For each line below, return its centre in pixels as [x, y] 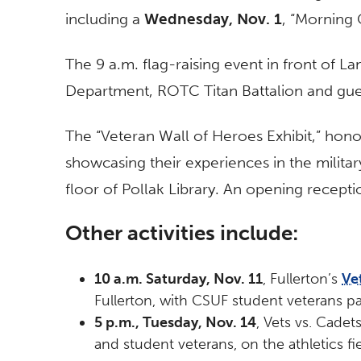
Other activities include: [182, 233]
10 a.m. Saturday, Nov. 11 [178, 279]
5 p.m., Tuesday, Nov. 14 [175, 323]
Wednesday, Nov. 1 [213, 19]
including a [105, 19]
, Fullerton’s [302, 279]
